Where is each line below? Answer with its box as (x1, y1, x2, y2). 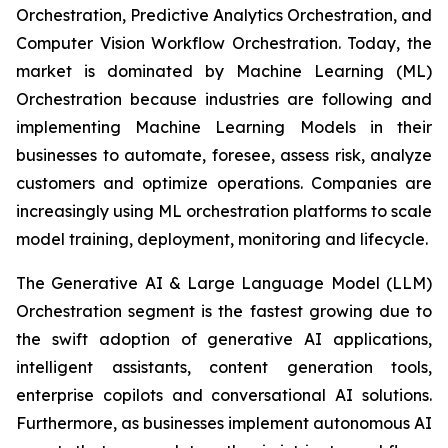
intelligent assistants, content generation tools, (16, 357, 432, 378)
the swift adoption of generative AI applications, (16, 329, 432, 350)
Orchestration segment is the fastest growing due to (16, 301, 432, 322)
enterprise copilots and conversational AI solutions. (16, 385, 432, 406)
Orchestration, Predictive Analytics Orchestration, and (16, 5, 432, 26)
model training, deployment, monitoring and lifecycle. (16, 229, 428, 250)
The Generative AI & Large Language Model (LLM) (16, 273, 432, 294)
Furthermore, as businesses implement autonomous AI (16, 413, 432, 434)
